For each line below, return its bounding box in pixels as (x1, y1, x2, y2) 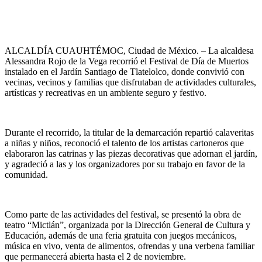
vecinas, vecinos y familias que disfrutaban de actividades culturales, (5, 77, 256, 87)
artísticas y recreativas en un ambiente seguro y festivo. (5, 87, 206, 98)
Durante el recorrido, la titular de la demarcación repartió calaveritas (5, 127, 254, 137)
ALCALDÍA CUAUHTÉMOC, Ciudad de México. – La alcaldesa (5, 45, 254, 56)
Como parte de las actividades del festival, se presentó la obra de (5, 209, 241, 219)
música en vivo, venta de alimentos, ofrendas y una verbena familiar (5, 240, 254, 251)
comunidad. (5, 169, 48, 180)
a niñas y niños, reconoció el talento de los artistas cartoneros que (5, 137, 244, 148)
